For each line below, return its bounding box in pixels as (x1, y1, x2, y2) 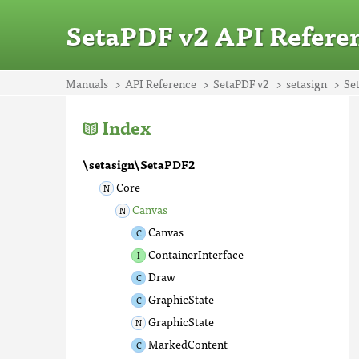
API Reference (125, 75, 196, 92)
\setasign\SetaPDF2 (83, 155, 195, 173)
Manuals (66, 75, 108, 92)
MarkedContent (148, 335, 228, 353)
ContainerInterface (148, 245, 244, 263)
